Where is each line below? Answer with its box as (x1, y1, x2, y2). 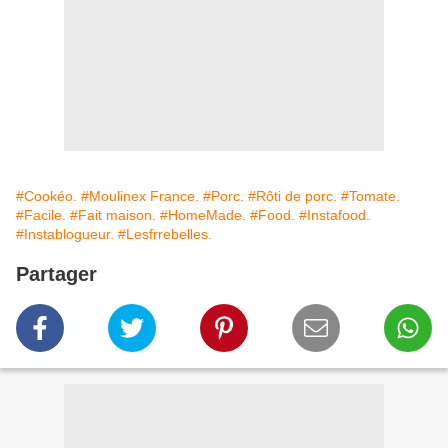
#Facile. (16, 207, 66, 224)
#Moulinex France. (81, 188, 199, 205)
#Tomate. (341, 188, 400, 205)
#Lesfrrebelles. (118, 226, 212, 243)
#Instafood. (299, 207, 370, 224)
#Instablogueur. (16, 226, 114, 243)
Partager (16, 263, 97, 286)
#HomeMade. (160, 207, 246, 224)
